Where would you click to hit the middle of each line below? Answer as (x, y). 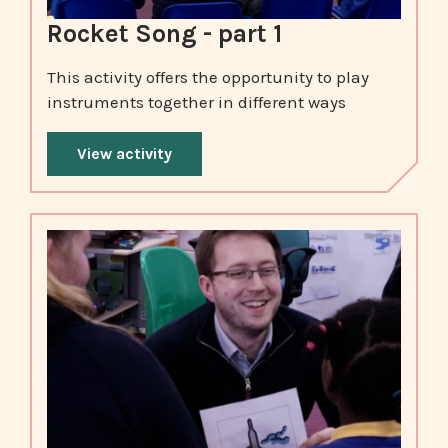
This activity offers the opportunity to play (208, 76)
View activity (124, 153)
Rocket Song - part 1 (164, 34)
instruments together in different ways (196, 101)
